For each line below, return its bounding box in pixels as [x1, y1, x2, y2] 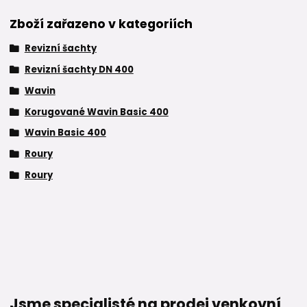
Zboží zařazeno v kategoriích [10, 16, 193, 33]
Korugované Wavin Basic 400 [24, 105, 169, 119]
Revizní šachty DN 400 [24, 63, 134, 76]
